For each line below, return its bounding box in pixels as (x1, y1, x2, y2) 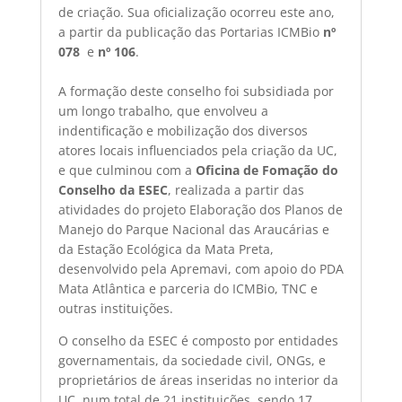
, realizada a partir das (167, 181, 304, 198)
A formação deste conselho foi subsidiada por (57, 83, 334, 100)
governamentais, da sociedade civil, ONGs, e (57, 352, 326, 369)
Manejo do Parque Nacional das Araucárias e (57, 221, 329, 238)
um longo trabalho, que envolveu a (57, 102, 268, 119)
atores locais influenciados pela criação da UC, (57, 142, 337, 159)
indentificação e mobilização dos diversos (57, 122, 308, 139)
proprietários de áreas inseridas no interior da (57, 371, 338, 389)
